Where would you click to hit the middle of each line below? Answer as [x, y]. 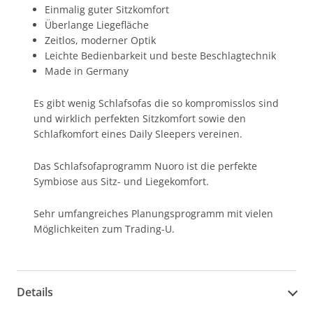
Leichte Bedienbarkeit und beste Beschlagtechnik [160, 55]
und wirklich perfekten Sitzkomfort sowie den [140, 118]
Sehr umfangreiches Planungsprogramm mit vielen [153, 213]
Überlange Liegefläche [97, 24]
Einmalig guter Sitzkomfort [107, 9]
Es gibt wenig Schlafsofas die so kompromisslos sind [156, 103]
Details [35, 292]
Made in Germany [87, 71]
